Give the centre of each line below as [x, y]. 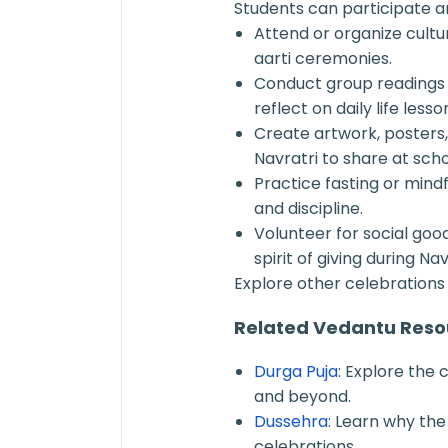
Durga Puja [295, 371]
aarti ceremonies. [322, 58]
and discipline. [308, 208]
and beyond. [302, 396]
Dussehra [290, 421]
